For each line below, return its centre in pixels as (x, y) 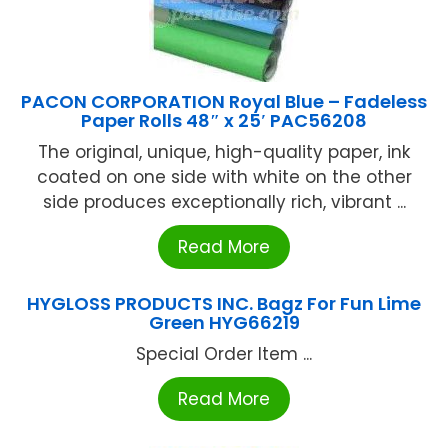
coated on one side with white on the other (224, 177)
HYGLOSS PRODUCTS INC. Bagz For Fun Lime (224, 304)
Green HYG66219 (224, 323)
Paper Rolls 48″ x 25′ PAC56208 (224, 121)
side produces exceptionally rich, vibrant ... (224, 202)
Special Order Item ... (224, 354)
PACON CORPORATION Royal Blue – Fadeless (224, 102)
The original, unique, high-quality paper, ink (224, 152)
